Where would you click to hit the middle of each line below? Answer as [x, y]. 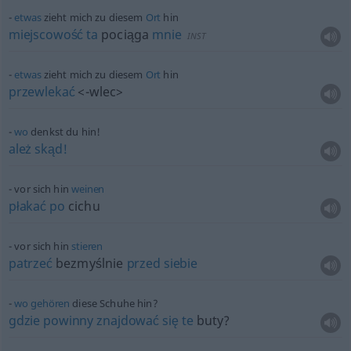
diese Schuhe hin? [114, 303]
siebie [180, 263]
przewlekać [42, 92]
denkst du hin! [64, 132]
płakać [27, 206]
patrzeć [30, 263]
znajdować [128, 320]
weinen [88, 189]
